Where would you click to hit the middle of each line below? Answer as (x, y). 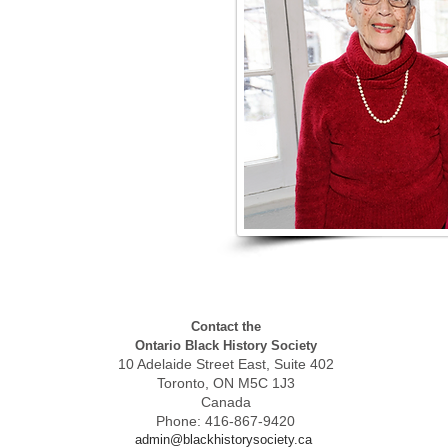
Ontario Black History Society (225, 345)
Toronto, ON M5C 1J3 (225, 383)
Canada (225, 402)
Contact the (225, 326)
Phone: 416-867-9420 (225, 421)
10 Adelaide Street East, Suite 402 (225, 364)
